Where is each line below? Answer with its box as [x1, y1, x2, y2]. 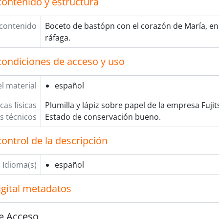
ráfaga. [44, 32, 70, 43]
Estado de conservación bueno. [44, 111, 161, 122]
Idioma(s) [2, 159, 37, 170]
